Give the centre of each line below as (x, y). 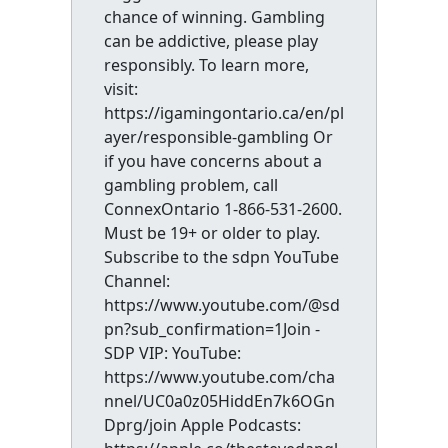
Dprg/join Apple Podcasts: (202, 425)
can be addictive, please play (210, 41)
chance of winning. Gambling (214, 17)
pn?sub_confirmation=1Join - (211, 329)
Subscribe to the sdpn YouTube (221, 257)
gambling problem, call (190, 185)
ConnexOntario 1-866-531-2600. (222, 209)
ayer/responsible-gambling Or (218, 137)
